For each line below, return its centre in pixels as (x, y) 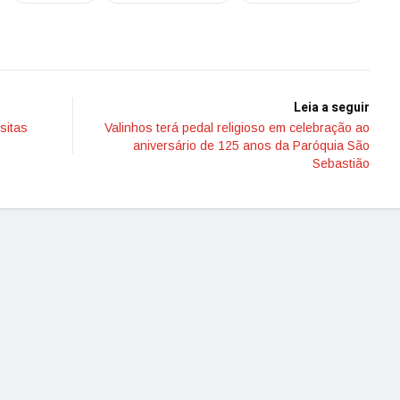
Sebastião (341, 163)
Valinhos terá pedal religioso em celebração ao (237, 128)
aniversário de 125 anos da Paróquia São (251, 146)
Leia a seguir (332, 108)
